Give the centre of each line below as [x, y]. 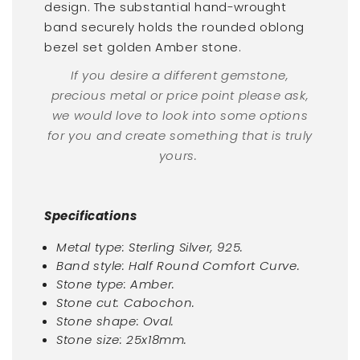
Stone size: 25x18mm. [122, 339]
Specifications [91, 215]
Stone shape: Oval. [115, 321]
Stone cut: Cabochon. [126, 302]
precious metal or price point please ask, [180, 95]
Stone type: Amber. [116, 284]
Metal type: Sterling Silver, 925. [150, 247]
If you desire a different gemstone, [180, 75]
